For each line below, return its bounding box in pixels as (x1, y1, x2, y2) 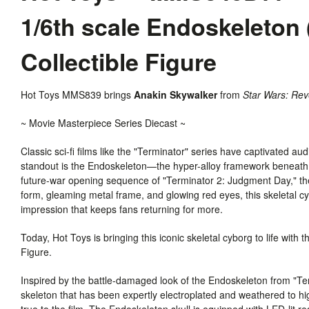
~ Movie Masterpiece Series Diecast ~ (21, 115, 186, 130)
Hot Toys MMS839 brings (21, 87, 134, 101)
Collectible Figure (21, 44, 217, 78)
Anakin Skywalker (134, 87, 217, 101)
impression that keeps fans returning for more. (21, 201, 228, 216)
